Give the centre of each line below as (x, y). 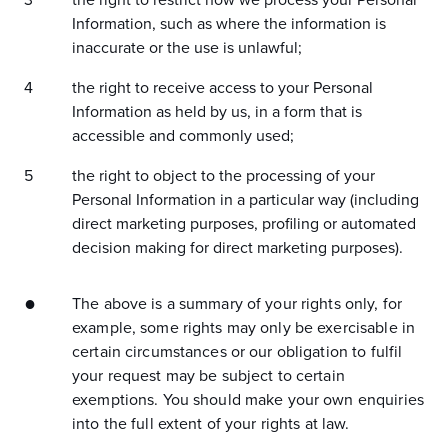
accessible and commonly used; (183, 136)
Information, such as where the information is (229, 24)
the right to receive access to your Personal (222, 88)
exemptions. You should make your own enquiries (248, 400)
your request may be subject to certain (208, 376)
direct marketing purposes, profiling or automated (244, 224)
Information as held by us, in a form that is (217, 112)
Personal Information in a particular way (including (245, 200)
